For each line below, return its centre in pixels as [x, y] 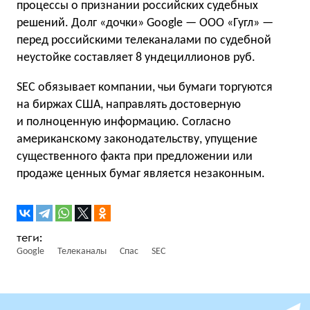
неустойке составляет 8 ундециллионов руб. [136, 58]
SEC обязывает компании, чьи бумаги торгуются [145, 88]
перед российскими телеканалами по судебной [144, 40]
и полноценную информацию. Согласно [124, 122]
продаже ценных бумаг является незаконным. [141, 174]
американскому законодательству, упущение [137, 139]
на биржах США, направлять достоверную [129, 105]
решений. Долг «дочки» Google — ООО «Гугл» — [145, 23]
